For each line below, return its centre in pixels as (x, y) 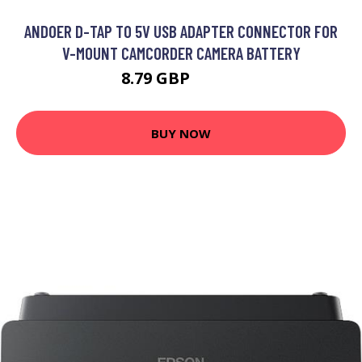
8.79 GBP (158, 78)
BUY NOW (181, 133)
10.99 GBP (217, 81)
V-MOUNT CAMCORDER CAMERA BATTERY (181, 53)
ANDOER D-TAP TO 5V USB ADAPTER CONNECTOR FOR (181, 32)
